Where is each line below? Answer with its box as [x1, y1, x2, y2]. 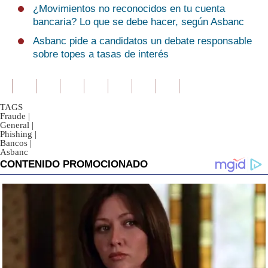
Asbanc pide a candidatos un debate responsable [33, 35, 252, 47]
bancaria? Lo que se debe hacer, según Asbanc [33, 16, 244, 28]
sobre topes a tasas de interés [33, 48, 169, 60]
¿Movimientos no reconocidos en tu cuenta [33, 3, 225, 15]
